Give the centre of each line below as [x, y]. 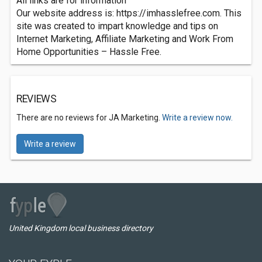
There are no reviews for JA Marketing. [89, 118]
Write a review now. [197, 118]
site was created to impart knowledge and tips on [117, 26]
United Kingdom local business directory [81, 228]
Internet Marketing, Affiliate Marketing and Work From [125, 39]
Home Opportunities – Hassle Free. [89, 52]
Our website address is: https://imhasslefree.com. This [129, 13]
